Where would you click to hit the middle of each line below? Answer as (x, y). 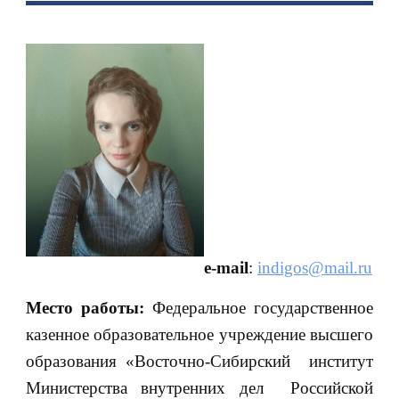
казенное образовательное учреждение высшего (199, 334)
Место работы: (85, 307)
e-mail (226, 268)
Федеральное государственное (259, 307)
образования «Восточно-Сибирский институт (199, 361)
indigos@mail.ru (314, 268)
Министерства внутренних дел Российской (199, 387)
